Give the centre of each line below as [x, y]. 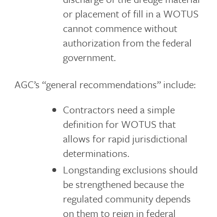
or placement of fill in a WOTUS [131, 14]
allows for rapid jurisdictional [125, 139]
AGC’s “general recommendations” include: [105, 84]
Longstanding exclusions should [130, 170]
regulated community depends [127, 199]
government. [89, 57]
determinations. [96, 153]
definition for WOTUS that [119, 124]
